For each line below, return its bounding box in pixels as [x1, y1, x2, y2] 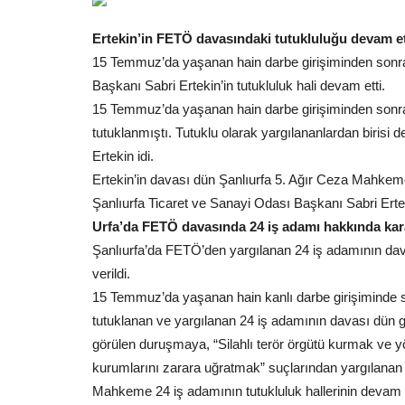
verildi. [92, 266, 130, 281]
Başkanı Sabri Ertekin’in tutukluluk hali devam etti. [92, 78, 385, 93]
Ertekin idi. [92, 148, 154, 164]
